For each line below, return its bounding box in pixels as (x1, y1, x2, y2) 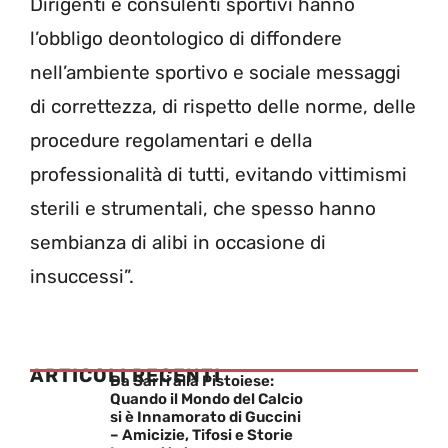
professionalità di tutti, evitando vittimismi (30, 163, 407, 186)
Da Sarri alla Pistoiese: (110, 371, 274, 390)
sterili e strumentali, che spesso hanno (30, 197, 376, 220)
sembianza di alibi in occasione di (30, 231, 326, 254)
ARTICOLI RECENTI (30, 363, 221, 387)
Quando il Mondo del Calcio (110, 389, 303, 408)
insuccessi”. (30, 265, 134, 288)
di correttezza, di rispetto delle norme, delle (30, 95, 416, 118)
